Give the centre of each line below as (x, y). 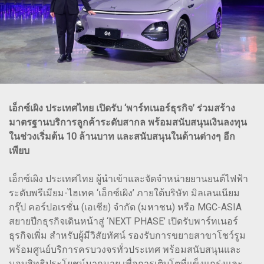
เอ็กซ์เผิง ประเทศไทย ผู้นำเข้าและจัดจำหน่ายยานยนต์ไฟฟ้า (128, 179)
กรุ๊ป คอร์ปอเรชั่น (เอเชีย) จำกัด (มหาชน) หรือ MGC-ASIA (125, 207)
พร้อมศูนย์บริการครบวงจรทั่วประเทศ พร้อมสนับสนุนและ (125, 250)
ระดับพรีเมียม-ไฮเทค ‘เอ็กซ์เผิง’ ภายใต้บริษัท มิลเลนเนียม (124, 193)
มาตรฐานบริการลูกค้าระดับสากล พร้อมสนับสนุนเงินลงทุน (128, 123)
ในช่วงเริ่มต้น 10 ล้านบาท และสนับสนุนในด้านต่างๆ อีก (122, 137)
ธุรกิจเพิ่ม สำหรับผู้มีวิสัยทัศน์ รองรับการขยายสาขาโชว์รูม (127, 236)
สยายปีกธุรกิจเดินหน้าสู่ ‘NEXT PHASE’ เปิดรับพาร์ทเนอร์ (123, 222)
